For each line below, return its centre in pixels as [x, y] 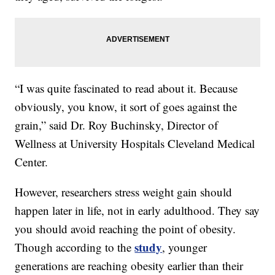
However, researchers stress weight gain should [124, 192]
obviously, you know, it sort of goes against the [126, 106]
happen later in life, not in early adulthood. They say [137, 210]
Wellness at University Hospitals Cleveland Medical [135, 143]
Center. [32, 161]
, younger [185, 247]
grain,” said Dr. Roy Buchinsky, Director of [117, 125]
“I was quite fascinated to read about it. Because [126, 88]
